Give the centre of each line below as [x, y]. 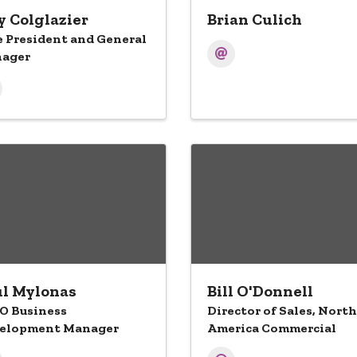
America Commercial [272, 328]
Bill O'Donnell [260, 291]
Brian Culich [255, 19]
